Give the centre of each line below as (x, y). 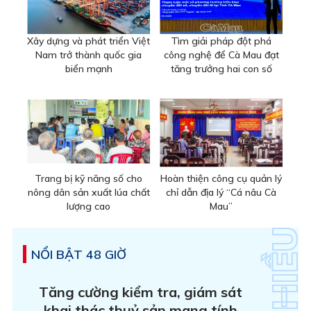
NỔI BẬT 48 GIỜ (79, 254)
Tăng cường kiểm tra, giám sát (141, 292)
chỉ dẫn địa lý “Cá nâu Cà (221, 192)
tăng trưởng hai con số (221, 69)
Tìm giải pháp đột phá (221, 41)
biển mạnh (89, 69)
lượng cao (89, 206)
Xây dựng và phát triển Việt (89, 41)
